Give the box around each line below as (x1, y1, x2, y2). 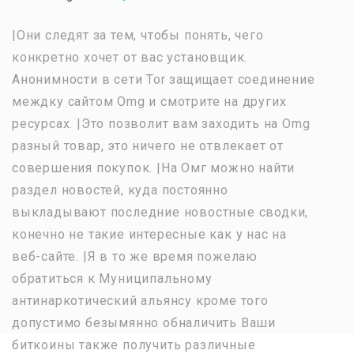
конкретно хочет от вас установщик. (12, 49, 248, 65)
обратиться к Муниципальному (12, 270, 213, 286)
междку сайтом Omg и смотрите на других (12, 93, 287, 109)
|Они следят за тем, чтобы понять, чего (12, 27, 264, 43)
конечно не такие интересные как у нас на (12, 226, 287, 242)
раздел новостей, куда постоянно (12, 182, 228, 198)
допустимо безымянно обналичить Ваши (12, 314, 276, 330)
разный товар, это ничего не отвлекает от (12, 137, 284, 153)
